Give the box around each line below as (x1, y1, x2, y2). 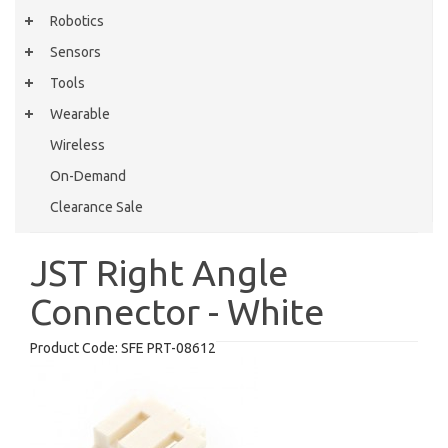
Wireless (50, 137, 105, 153)
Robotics (50, 13, 104, 29)
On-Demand (50, 168, 126, 184)
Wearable (50, 106, 110, 122)
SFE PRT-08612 (118, 340, 216, 356)
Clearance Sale (50, 199, 143, 215)
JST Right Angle (30, 252, 288, 293)
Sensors (50, 44, 101, 60)
